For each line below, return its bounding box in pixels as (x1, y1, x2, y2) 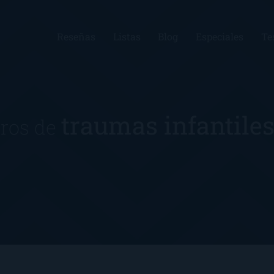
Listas (113, 30, 141, 43)
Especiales (196, 30, 244, 43)
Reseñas (56, 30, 95, 43)
